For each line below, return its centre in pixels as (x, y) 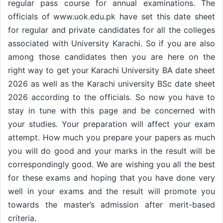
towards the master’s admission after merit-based (111, 204)
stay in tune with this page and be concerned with (111, 110)
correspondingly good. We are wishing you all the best (111, 164)
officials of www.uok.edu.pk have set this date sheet (111, 16)
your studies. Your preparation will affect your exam (111, 124)
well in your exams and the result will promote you (111, 191)
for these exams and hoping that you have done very (111, 177)
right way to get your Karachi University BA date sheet (111, 70)
